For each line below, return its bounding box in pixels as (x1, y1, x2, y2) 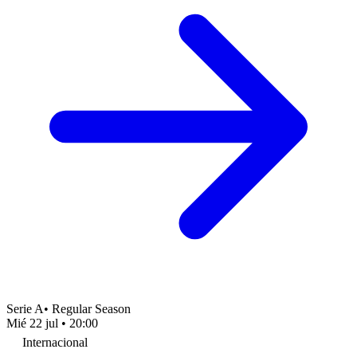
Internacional (22, 335, 88, 349)
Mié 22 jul (6, 316, 58, 330)
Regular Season (52, 301, 131, 316)
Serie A (6, 301, 44, 316)
